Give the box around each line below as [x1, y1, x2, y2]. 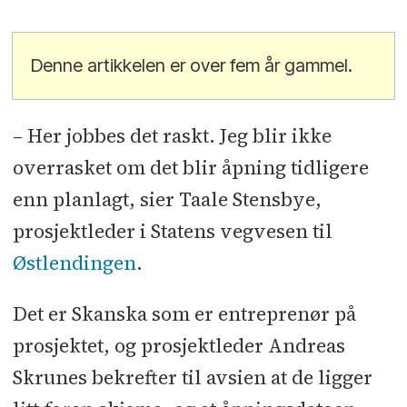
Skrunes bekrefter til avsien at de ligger [12, 364, 372, 392]
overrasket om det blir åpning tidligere [12, 154, 369, 182]
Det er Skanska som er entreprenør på [12, 301, 356, 328]
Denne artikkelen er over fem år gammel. [31, 54, 353, 76]
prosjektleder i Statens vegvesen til [12, 218, 333, 245]
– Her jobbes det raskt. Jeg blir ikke [12, 123, 332, 150]
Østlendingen [12, 250, 136, 277]
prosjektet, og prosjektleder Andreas [12, 333, 345, 360]
